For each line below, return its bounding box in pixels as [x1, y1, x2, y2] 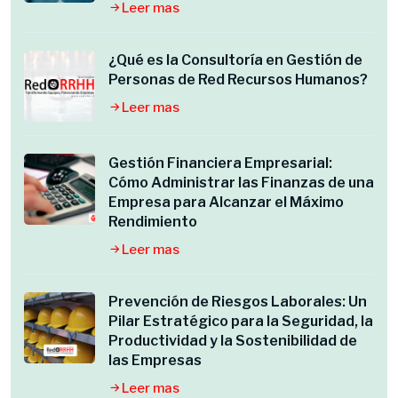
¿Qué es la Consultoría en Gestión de [108, 52, 362, 68]
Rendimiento [108, 213, 197, 230]
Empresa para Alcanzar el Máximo [108, 194, 344, 211]
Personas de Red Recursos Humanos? [108, 71, 368, 88]
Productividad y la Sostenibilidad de [108, 332, 357, 349]
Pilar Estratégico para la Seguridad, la [108, 313, 373, 330]
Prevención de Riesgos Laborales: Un [108, 293, 367, 310]
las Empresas [108, 352, 202, 369]
